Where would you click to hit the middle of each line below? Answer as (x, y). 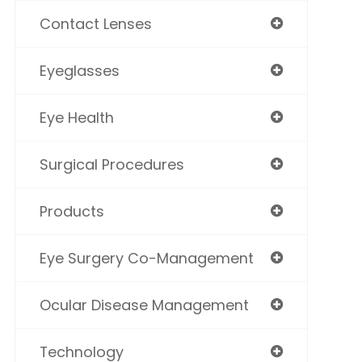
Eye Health (76, 118)
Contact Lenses (95, 24)
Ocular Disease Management (144, 305)
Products (72, 212)
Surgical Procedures (112, 165)
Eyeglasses (79, 71)
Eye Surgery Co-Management (146, 259)
